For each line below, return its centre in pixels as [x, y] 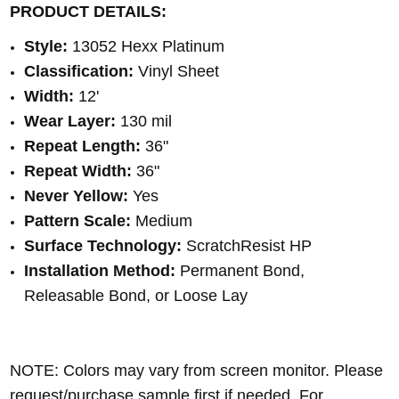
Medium [164, 221]
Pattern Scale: [80, 221]
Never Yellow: [79, 196]
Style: [46, 47]
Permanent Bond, [243, 271]
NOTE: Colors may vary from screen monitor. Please [197, 370]
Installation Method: [100, 271]
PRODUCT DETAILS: [89, 12]
